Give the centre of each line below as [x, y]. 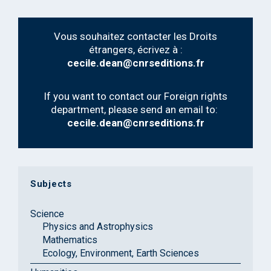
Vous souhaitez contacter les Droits [135, 36]
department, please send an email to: [135, 109]
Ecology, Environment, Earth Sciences [121, 253]
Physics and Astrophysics [98, 226]
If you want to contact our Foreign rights [135, 96]
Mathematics [70, 240]
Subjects [51, 184]
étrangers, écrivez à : [135, 49]
